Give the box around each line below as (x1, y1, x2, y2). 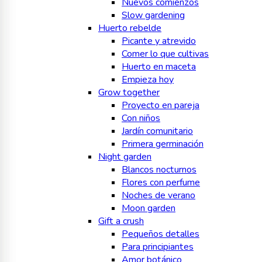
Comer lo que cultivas (122, 47, 209, 61)
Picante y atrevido (122, 35, 196, 48)
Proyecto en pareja (122, 99, 199, 112)
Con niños (122, 112, 160, 125)
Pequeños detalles (122, 227, 199, 241)
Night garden (98, 150, 151, 164)
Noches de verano (122, 189, 195, 202)
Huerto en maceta (122, 60, 196, 74)
